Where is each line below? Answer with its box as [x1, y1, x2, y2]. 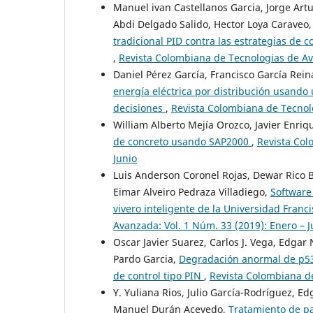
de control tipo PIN [113, 269, 204, 283]
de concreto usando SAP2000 [113, 135, 252, 149]
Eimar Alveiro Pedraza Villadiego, [113, 185, 270, 199]
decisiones [113, 101, 166, 115]
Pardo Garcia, [113, 252, 179, 266]
